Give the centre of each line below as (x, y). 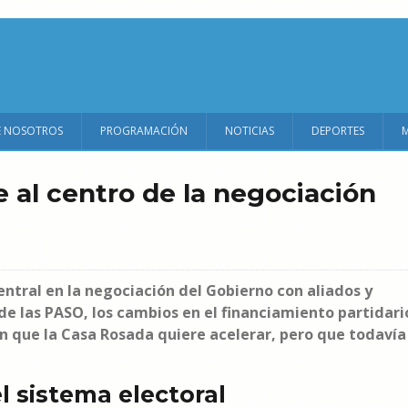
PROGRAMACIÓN (144, 131)
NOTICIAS (250, 131)
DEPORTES (338, 131)
